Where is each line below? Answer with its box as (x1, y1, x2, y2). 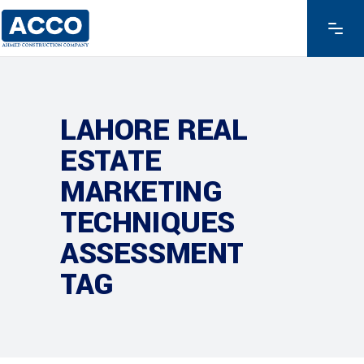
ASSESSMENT (60, 232, 245, 275)
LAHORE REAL (60, 109, 248, 151)
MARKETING (60, 171, 223, 213)
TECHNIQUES (60, 201, 236, 244)
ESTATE (60, 140, 162, 182)
